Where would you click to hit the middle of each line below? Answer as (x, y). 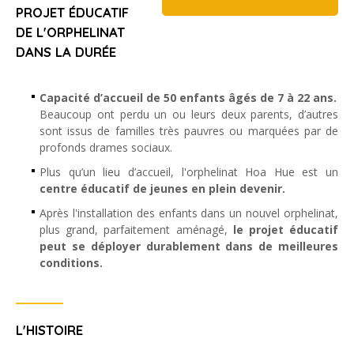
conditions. (71, 263)
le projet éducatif (286, 230)
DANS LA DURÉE (66, 52)
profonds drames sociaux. (106, 147)
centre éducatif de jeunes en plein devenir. (162, 188)
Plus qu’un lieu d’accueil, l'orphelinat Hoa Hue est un (189, 172)
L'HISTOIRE (49, 330)
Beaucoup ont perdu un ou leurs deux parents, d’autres (189, 114)
